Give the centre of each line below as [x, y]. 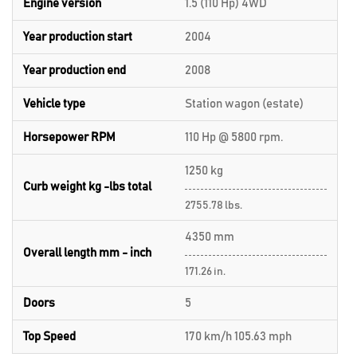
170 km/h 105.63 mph [238, 336]
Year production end [75, 70]
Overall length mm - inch [87, 253]
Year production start [78, 37]
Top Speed [49, 336]
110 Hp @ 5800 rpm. [234, 137]
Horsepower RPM [69, 137]
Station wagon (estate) [244, 104]
